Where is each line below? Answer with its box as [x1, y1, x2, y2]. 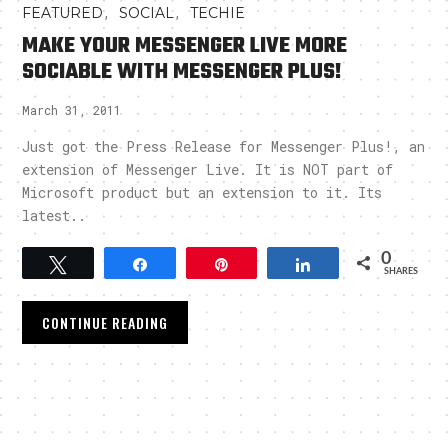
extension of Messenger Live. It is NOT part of [22, 159, 394, 179]
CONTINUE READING [42, 311, 169, 333]
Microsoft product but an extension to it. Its [22, 182, 383, 202]
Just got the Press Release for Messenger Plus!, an [22, 136, 426, 156]
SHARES [383, 266, 418, 276]
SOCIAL [119, 3, 175, 22]
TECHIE [190, 3, 246, 22]
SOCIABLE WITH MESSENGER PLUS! [22, 54, 343, 89]
